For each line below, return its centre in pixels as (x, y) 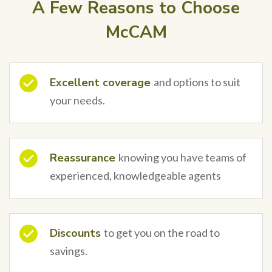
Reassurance (84, 158)
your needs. (77, 100)
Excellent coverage (102, 82)
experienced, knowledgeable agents (135, 175)
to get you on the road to (162, 232)
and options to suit (197, 82)
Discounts (77, 233)
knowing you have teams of (182, 157)
